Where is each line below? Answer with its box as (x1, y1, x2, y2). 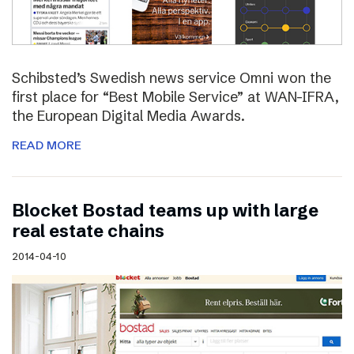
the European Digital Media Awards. (12, 106, 245, 125)
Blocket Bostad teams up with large (12, 199, 318, 221)
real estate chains (12, 220, 164, 242)
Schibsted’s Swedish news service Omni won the (12, 68, 331, 87)
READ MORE (12, 137, 81, 153)
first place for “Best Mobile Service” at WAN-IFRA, (12, 87, 339, 106)
